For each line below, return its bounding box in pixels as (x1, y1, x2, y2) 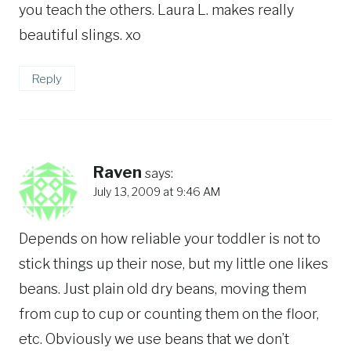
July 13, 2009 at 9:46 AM (93, 185, 220, 200)
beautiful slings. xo (19, 26, 141, 43)
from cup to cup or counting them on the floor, (19, 305, 319, 322)
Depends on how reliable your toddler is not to (19, 230, 320, 247)
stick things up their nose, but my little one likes (19, 255, 328, 272)
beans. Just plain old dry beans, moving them (19, 280, 306, 297)
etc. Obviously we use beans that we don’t (19, 330, 289, 347)
